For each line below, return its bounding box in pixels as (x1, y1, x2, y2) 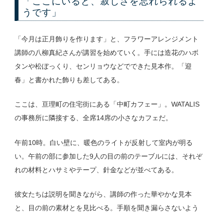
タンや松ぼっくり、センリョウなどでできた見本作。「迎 (14, 62, 192, 70)
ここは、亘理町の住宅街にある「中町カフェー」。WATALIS (14, 100, 200, 109)
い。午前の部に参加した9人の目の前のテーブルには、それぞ (14, 152, 202, 160)
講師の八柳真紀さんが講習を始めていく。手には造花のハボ (14, 48, 199, 56)
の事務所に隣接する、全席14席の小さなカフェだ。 (14, 114, 172, 122)
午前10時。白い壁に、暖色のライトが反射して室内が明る (14, 138, 193, 146)
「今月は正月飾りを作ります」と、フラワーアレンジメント (14, 35, 199, 43)
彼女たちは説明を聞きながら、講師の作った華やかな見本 (14, 190, 192, 198)
